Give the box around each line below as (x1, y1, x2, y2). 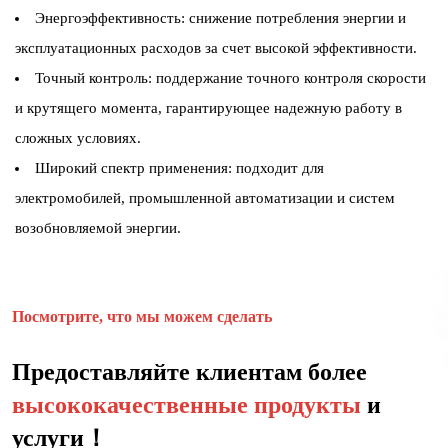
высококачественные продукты (11, 391, 367, 418)
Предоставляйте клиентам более (11, 358, 367, 385)
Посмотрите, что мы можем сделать (11, 308, 272, 326)
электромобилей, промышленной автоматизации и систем (15, 190, 395, 207)
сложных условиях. (15, 130, 141, 147)
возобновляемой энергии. (15, 220, 181, 237)
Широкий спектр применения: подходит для (35, 160, 324, 177)
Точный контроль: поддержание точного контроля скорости (35, 70, 426, 87)
